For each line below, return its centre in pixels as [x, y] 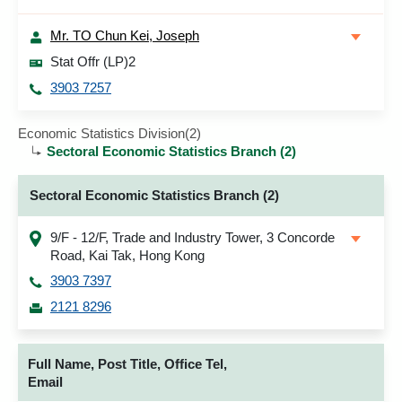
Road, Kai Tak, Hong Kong [127, 255]
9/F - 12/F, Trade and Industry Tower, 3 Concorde [192, 237]
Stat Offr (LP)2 [93, 61]
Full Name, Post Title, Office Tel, [127, 364]
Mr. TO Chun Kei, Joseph [125, 35]
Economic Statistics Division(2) [109, 133]
